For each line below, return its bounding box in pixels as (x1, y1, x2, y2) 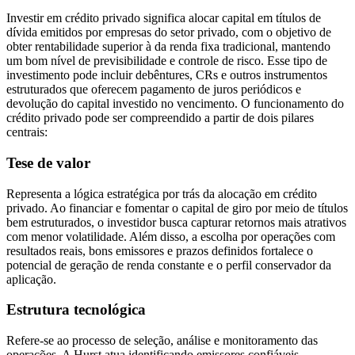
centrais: (6, 125, 48, 139)
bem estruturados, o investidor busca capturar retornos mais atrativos (6, 215, 346, 229)
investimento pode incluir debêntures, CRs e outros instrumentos (6, 68, 327, 82)
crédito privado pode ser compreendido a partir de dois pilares (6, 111, 314, 125)
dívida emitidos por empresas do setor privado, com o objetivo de (6, 25, 331, 40)
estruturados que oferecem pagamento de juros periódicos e (6, 82, 301, 97)
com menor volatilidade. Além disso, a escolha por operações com (6, 229, 335, 243)
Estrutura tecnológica (6, 301, 146, 319)
